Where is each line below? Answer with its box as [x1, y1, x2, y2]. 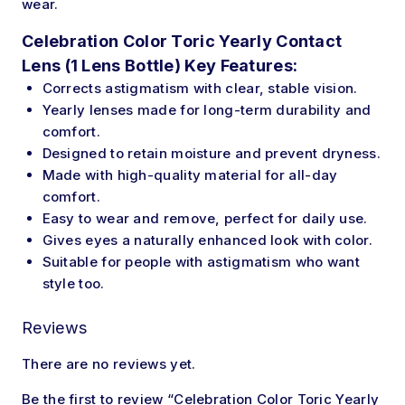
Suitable [42, 253, 98, 271]
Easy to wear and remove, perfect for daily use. [42, 210, 368, 228]
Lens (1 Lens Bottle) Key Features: [22, 56, 298, 76]
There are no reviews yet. [22, 354, 196, 372]
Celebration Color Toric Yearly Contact [22, 32, 343, 52]
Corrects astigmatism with [42, 80, 226, 98]
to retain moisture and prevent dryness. [106, 145, 381, 163]
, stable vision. [259, 80, 358, 98]
